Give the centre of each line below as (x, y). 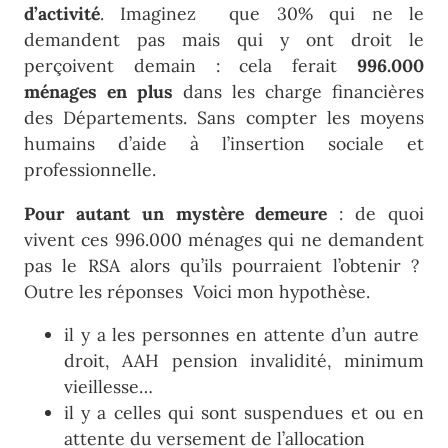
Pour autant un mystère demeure (176, 213)
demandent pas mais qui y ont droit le (224, 40)
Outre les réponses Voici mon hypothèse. (197, 291)
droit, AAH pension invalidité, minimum (244, 361)
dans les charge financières (298, 92)
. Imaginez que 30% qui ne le (262, 14)
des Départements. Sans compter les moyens (224, 118)
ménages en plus (98, 92)
